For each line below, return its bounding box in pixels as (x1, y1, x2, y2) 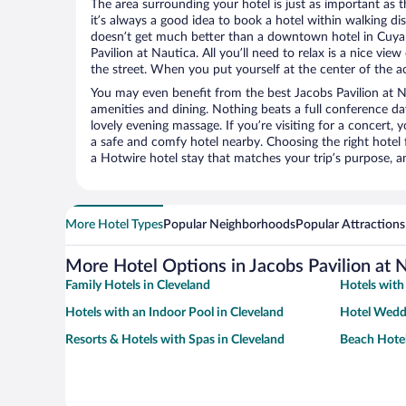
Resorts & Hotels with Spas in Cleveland (65, 333, 285, 347)
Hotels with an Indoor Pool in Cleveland (65, 306, 284, 320)
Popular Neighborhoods (163, 218, 295, 232)
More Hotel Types (65, 218, 163, 232)
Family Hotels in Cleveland (65, 279, 210, 293)
